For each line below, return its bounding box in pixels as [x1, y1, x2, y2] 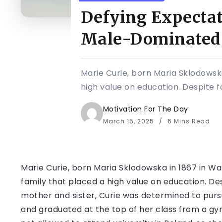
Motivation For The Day [103, 104, 188, 114]
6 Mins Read [165, 117, 210, 126]
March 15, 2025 [103, 117, 156, 126]
